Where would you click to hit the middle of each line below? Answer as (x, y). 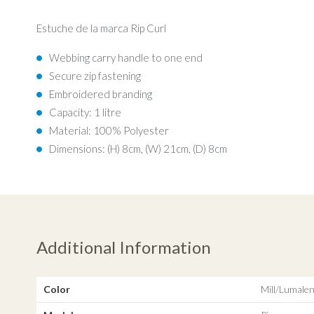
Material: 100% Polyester (109, 131)
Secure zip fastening (95, 76)
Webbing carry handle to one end (126, 58)
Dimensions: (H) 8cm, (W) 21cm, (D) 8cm (138, 149)
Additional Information (123, 247)
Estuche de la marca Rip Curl (102, 28)
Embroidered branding (101, 94)
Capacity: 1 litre (86, 112)
